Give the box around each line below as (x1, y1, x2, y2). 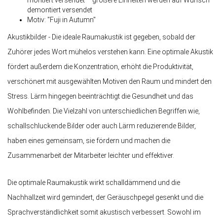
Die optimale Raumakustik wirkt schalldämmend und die (7, 179, 180, 187)
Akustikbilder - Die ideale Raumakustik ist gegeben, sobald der (7, 33, 195, 41)
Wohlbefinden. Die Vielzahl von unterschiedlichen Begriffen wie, (7, 107, 200, 115)
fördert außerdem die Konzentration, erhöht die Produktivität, (7, 63, 193, 71)
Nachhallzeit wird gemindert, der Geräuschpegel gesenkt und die (7, 193, 203, 202)
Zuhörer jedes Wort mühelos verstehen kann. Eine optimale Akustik (7, 48, 213, 56)
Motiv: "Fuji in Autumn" (27, 16, 96, 24)
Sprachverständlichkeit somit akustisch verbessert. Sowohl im (7, 208, 201, 217)
